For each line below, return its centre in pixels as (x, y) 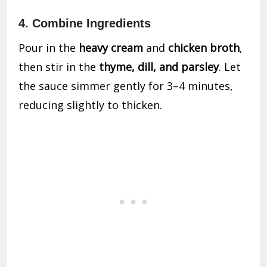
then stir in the (59, 67)
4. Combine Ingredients (85, 24)
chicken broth (204, 48)
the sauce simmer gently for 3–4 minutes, (126, 86)
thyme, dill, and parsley (159, 67)
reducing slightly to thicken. (91, 105)
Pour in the (49, 48)
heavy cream (111, 48)
